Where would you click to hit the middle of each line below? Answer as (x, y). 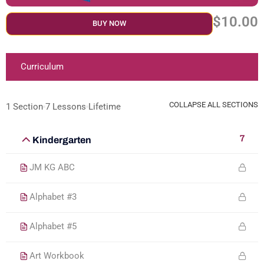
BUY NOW (109, 23)
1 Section (24, 106)
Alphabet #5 (53, 226)
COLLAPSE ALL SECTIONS (214, 104)
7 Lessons (66, 106)
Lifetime (105, 106)
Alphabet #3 (53, 197)
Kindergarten (62, 140)
